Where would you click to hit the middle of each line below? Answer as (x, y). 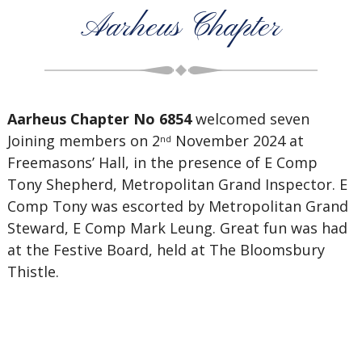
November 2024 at (237, 141)
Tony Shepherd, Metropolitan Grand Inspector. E (177, 184)
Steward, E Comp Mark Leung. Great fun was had (177, 228)
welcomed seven (250, 119)
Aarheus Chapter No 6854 (99, 119)
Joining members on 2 (83, 141)
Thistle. (33, 271)
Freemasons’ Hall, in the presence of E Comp (162, 162)
